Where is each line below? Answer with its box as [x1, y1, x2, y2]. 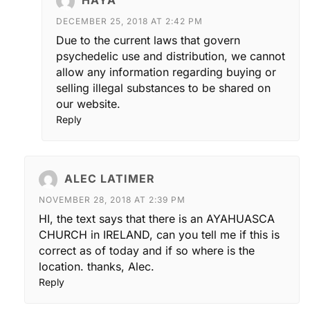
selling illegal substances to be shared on [56, 81, 271, 95]
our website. [56, 97, 120, 111]
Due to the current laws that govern [56, 33, 240, 48]
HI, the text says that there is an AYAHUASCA [39, 212, 275, 226]
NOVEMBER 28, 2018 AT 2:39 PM [39, 194, 185, 206]
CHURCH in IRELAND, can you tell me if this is [39, 228, 280, 242]
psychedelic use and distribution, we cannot [56, 49, 285, 64]
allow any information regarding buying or [56, 65, 276, 80]
